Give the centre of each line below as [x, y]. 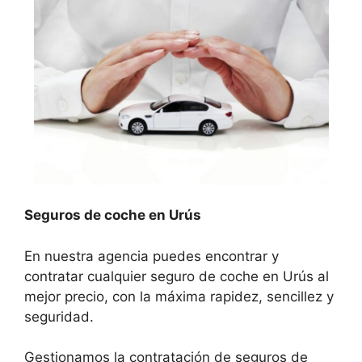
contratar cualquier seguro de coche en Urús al [177, 276]
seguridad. [59, 316]
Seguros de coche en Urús [113, 215]
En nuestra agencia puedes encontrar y [152, 256]
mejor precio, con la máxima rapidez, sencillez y [179, 296]
